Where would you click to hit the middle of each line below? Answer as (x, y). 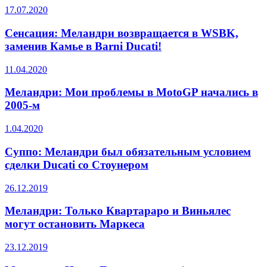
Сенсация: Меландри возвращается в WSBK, (122, 33)
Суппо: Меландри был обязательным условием (128, 151)
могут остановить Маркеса (75, 224)
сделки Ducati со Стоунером (77, 164)
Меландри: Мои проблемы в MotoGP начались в (131, 92)
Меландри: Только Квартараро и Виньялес (118, 211)
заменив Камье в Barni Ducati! (83, 46)
